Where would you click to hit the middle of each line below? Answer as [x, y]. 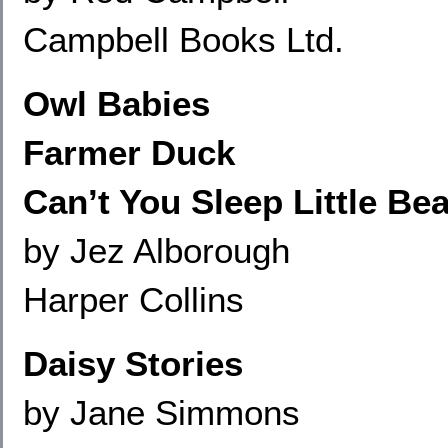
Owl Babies [116, 103]
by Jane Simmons [161, 412]
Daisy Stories [133, 363]
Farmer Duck [129, 152]
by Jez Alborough [156, 250]
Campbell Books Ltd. [183, 39]
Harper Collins [133, 299]
